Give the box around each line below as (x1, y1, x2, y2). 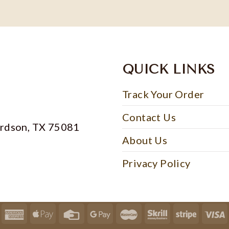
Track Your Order (122, 88, 204, 101)
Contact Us (122, 111, 176, 124)
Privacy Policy (122, 157, 191, 170)
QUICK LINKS (122, 61, 215, 77)
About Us (122, 134, 168, 147)
